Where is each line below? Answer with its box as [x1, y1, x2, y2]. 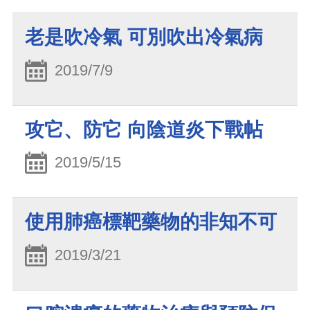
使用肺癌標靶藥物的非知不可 [25, 211, 277, 233]
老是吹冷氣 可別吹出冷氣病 [25, 26, 263, 48]
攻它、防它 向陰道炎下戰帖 [25, 118, 263, 140]
